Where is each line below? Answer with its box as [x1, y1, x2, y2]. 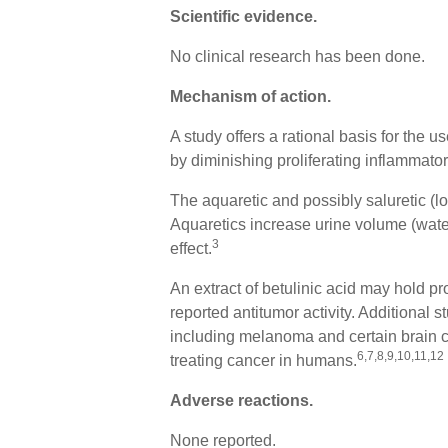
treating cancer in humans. [169, 352, 357, 370]
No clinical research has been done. [169, 48, 425, 66]
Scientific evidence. [169, 8, 317, 26]
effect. [169, 240, 212, 258]
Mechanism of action [169, 88, 327, 106]
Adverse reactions [169, 392, 309, 410]
